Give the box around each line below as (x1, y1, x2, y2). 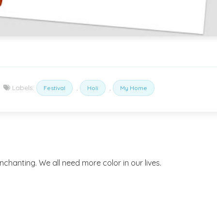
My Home (120, 84, 147, 92)
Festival (44, 84, 65, 92)
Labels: (10, 83, 36, 92)
